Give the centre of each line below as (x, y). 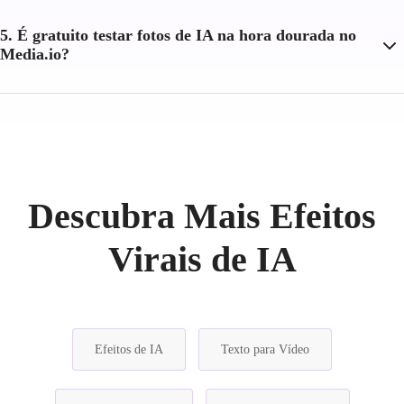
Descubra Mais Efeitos (202, 216)
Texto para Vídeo (265, 349)
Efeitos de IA (129, 349)
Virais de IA (202, 259)
